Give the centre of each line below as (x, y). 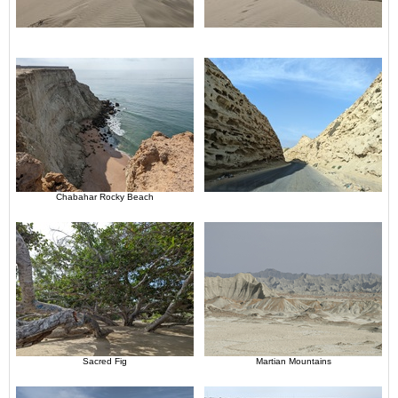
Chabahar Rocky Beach (104, 196)
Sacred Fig (104, 361)
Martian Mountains (293, 361)
